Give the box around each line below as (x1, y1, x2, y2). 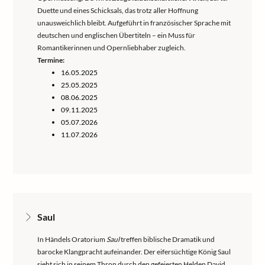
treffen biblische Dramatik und (119, 235, 215, 244)
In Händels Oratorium (37, 235, 106, 244)
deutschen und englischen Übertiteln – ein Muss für (37, 31, 195, 40)
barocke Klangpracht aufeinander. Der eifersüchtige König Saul (37, 247, 231, 256)
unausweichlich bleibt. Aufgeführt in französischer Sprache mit (37, 18, 231, 27)
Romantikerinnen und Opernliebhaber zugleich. (37, 43, 186, 52)
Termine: (37, 56, 64, 64)
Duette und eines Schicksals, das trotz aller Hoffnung (37, 6, 198, 15)
